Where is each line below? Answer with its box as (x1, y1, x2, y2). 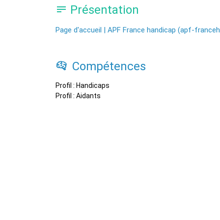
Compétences (69, 59, 146, 73)
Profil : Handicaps (55, 82, 110, 89)
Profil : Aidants (55, 92, 101, 100)
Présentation (67, 3, 139, 17)
